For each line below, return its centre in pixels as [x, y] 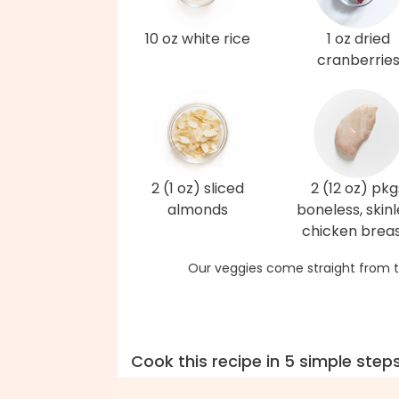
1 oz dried [358, 39]
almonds [198, 210]
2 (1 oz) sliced [198, 189]
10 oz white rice [198, 39]
